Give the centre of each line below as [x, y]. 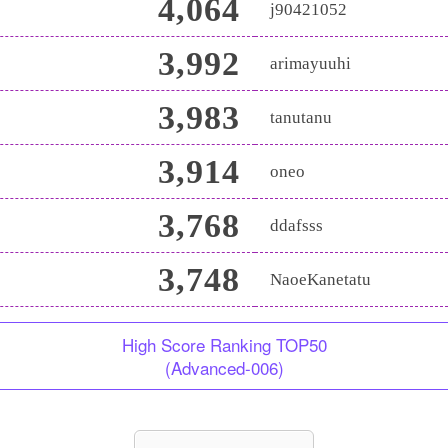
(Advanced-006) [224, 367]
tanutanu [301, 117]
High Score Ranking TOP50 [224, 344]
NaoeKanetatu [320, 279]
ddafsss [296, 225]
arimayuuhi [310, 63]
